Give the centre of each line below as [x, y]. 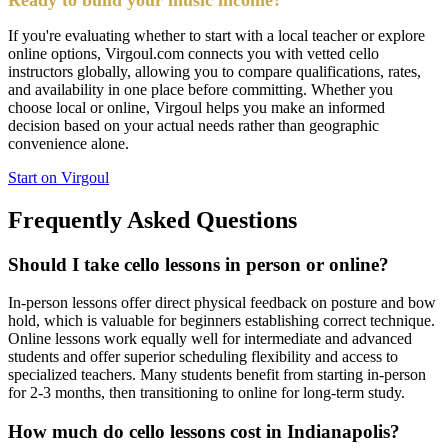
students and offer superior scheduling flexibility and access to [203, 357]
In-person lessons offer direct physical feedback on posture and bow [222, 303]
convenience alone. [68, 143]
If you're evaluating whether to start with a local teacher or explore [216, 35]
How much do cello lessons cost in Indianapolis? [204, 432]
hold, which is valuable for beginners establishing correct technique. [221, 321]
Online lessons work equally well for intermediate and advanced [210, 339]
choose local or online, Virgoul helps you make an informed [196, 107]
